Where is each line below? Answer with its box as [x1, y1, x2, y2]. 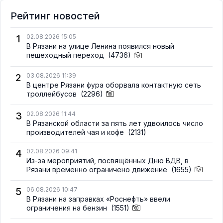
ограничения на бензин [26, 203, 109, 212]
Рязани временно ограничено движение [26, 165, 169, 174]
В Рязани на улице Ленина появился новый [26, 42, 174, 51]
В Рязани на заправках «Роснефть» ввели [26, 194, 170, 203]
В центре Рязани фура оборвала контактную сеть [26, 80, 201, 89]
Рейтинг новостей [10, 10, 100, 22]
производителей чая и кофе [26, 127, 126, 136]
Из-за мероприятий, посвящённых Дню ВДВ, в [26, 156, 189, 165]
